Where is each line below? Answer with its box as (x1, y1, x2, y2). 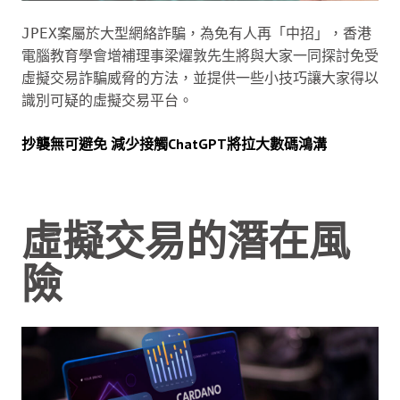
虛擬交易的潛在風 (21, 215, 350, 265)
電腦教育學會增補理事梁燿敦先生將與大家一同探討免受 (21, 46, 379, 64)
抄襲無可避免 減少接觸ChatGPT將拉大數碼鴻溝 (21, 134, 327, 153)
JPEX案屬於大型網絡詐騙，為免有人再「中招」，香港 (21, 24, 371, 42)
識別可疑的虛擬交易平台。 (21, 91, 193, 109)
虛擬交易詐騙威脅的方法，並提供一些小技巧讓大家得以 (21, 69, 379, 87)
